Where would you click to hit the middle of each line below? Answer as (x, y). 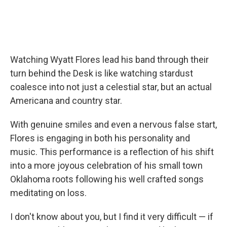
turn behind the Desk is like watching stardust (102, 73)
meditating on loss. (48, 193)
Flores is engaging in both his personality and (100, 138)
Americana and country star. (66, 100)
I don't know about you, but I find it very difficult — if (112, 216)
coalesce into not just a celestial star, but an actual (111, 87)
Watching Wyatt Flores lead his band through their (109, 59)
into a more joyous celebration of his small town (106, 165)
